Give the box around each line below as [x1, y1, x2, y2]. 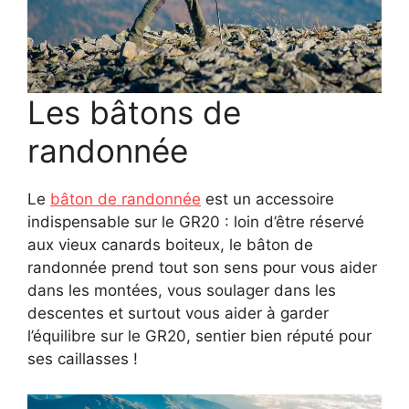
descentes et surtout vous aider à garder [27, 304, 329, 323]
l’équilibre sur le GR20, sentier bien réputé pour [27, 327, 372, 346]
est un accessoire [201, 190, 334, 209]
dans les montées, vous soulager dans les [27, 281, 336, 300]
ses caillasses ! [27, 350, 138, 369]
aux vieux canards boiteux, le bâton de [27, 236, 313, 255]
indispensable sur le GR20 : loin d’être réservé [27, 213, 364, 232]
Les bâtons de [27, 93, 241, 132]
